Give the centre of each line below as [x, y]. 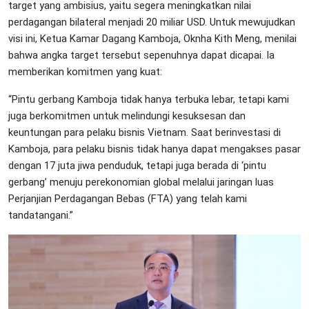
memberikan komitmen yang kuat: [85, 72]
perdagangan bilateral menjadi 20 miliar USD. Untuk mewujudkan [152, 22]
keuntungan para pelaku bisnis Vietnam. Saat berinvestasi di [144, 133]
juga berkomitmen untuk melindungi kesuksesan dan [127, 116]
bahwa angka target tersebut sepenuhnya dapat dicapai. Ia [141, 56]
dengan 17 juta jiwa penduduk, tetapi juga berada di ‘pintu [137, 166]
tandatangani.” [41, 216]
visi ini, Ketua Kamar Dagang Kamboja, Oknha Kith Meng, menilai [152, 39]
